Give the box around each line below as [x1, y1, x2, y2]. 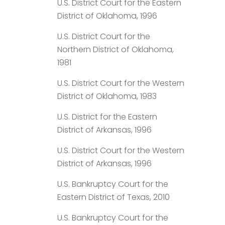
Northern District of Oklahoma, [57, 43, 174, 55]
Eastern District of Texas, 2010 [57, 191, 170, 203]
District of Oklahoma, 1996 [57, 10, 157, 22]
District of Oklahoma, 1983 [57, 90, 157, 102]
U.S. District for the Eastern [57, 110, 157, 123]
